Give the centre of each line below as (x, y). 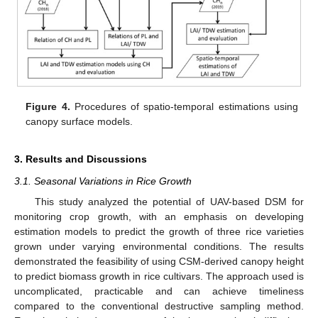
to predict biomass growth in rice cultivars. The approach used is (159, 276)
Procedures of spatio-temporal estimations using (184, 106)
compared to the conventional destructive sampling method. (159, 306)
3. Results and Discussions (81, 159)
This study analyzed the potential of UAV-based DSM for (169, 201)
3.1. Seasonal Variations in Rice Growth (103, 181)
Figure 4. (48, 106)
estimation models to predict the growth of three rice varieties (159, 231)
